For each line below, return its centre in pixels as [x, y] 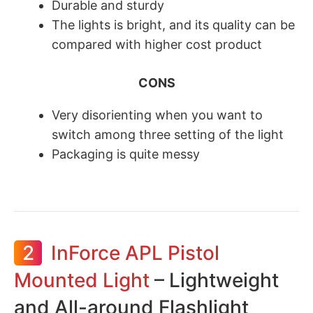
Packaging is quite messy [126, 154]
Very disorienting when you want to [157, 115]
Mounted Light [82, 280]
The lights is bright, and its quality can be [173, 25]
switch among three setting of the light [168, 134]
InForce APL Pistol [135, 253]
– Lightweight [214, 280]
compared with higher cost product [157, 44]
